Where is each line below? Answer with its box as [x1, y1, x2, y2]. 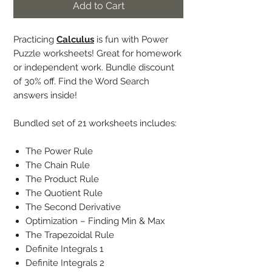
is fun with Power [94, 34, 168, 45]
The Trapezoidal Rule [25, 229, 114, 240]
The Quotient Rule [25, 188, 103, 199]
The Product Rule [25, 174, 99, 185]
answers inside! [13, 90, 77, 101]
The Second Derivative [25, 202, 121, 212]
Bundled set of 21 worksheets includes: [13, 118, 177, 129]
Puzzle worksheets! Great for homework [13, 48, 182, 59]
